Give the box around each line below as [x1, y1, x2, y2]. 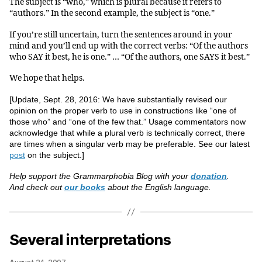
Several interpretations [9, 230, 171, 249]
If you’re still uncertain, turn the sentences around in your [9, 29, 232, 40]
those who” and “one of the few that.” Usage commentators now [9, 116, 246, 126]
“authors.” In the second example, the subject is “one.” [9, 8, 215, 19]
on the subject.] [25, 150, 84, 160]
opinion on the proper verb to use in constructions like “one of [9, 105, 236, 115]
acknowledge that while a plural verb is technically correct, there [9, 127, 245, 137]
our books [64, 182, 105, 192]
